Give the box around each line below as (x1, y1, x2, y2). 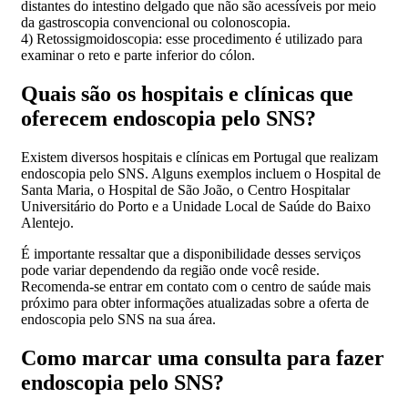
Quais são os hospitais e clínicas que (21, 81, 353, 106)
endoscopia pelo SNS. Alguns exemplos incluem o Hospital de (21, 165, 381, 181)
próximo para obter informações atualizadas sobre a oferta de (21, 294, 369, 311)
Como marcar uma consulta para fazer (21, 345, 384, 370)
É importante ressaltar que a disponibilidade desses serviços (21, 245, 361, 261)
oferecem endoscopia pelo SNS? (21, 106, 316, 130)
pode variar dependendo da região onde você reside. (21, 261, 320, 278)
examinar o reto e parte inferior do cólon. (21, 46, 255, 63)
